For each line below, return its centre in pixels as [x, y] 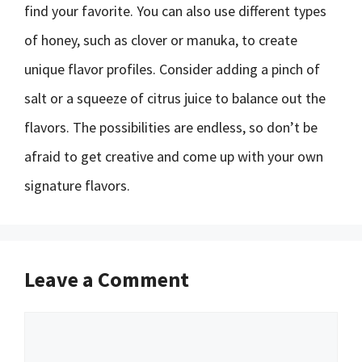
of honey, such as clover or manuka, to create [161, 40]
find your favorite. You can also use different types [175, 11]
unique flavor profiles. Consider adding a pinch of [172, 69]
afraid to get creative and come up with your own [174, 156]
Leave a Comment [107, 279]
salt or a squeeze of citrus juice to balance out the [175, 98]
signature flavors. [77, 185]
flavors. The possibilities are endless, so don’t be [171, 127]
